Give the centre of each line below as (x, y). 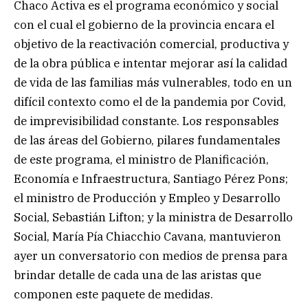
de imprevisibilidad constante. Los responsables (146, 121)
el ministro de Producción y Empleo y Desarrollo (147, 198)
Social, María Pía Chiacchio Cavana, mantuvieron (147, 237)
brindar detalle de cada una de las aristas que (137, 275)
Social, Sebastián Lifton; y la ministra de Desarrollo (153, 218)
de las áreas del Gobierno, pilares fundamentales (147, 141)
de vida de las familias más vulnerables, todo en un (153, 83)
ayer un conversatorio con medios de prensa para (151, 256)
